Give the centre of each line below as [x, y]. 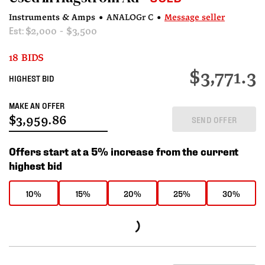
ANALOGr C [130, 18]
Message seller [195, 18]
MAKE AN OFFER [37, 105]
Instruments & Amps [52, 18]
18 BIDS [27, 58]
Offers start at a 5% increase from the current [124, 151]
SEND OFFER [214, 119]
